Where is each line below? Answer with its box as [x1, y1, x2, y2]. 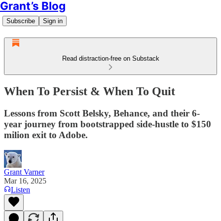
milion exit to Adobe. [4, 129, 88, 140]
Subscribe [6, 17, 35, 25]
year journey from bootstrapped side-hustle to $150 [4, 118, 211, 129]
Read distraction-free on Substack [62, 55, 159, 62]
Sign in [43, 17, 63, 25]
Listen [11, 185, 30, 194]
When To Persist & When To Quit [4, 84, 175, 98]
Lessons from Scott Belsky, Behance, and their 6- [4, 108, 200, 118]
